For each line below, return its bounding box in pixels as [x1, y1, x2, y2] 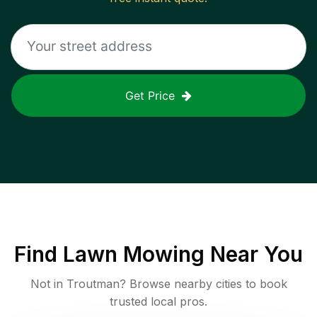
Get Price [125, 88, 175, 103]
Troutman [66, 276, 120, 291]
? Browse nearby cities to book [119, 276, 287, 291]
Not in [30, 276, 67, 291]
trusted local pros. [110, 294, 207, 309]
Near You [204, 241, 303, 267]
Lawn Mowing [63, 241, 204, 267]
